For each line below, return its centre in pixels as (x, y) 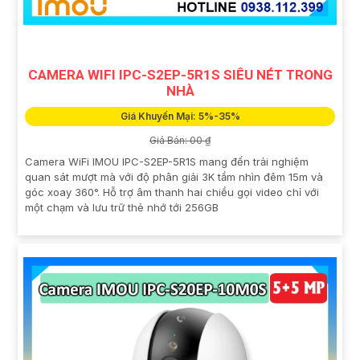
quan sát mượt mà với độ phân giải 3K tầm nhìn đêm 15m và (174, 176)
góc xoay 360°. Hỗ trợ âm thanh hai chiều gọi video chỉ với (172, 192)
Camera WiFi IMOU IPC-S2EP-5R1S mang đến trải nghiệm (167, 161)
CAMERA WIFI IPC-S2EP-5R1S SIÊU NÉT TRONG (180, 74)
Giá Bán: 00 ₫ (180, 140)
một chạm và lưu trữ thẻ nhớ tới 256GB (122, 207)
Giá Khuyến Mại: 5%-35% (180, 116)
